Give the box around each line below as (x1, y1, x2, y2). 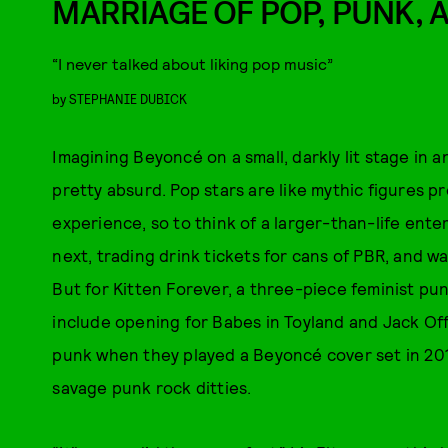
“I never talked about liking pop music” (52, 54, 334, 73)
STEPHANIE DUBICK (69, 90, 188, 107)
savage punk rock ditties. (52, 377, 252, 397)
